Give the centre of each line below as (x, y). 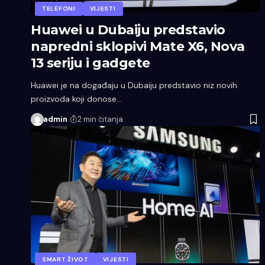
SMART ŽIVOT (65, 259)
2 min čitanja (100, 119)
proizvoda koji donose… (76, 98)
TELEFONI (59, 8)
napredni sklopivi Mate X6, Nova (138, 46)
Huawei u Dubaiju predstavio (128, 30)
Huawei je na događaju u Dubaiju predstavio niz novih (134, 85)
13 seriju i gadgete (91, 63)
